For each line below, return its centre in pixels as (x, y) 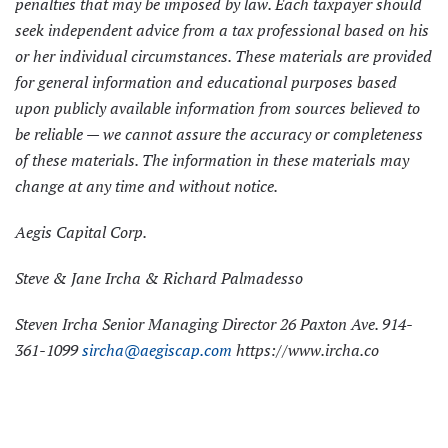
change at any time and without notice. (146, 186)
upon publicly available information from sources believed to (217, 108)
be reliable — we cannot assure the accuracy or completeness (219, 134)
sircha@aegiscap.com (157, 350)
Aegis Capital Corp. (81, 232)
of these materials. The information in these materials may (212, 160)
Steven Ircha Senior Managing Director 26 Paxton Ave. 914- (214, 324)
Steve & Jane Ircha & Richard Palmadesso (159, 278)
